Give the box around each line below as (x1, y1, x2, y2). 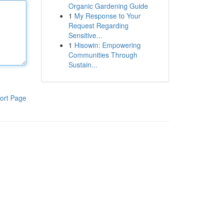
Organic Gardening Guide (68, 1, 148, 11)
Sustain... (68, 60, 97, 69)
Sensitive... (68, 30, 102, 40)
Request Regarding (68, 21, 129, 30)
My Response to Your (74, 11, 141, 21)
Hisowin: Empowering (74, 40, 141, 50)
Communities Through (68, 50, 137, 60)
